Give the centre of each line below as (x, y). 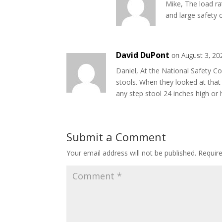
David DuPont (143, 55)
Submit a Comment (116, 137)
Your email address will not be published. (132, 153)
